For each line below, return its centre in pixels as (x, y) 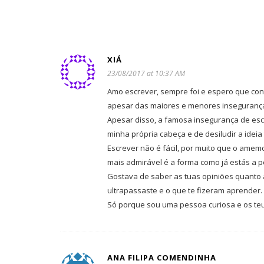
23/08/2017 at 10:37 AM (146, 73)
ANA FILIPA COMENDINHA (162, 258)
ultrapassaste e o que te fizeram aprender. (185, 190)
